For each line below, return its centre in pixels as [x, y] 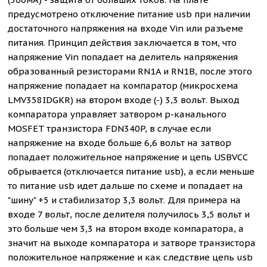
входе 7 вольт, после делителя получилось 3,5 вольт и [129, 214]
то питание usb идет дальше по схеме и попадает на [126, 186]
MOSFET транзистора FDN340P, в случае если [110, 128]
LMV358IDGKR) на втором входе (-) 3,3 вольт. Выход [124, 100]
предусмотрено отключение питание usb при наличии [129, 14]
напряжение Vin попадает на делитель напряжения [123, 57]
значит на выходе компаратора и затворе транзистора [132, 243]
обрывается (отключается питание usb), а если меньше [131, 171]
